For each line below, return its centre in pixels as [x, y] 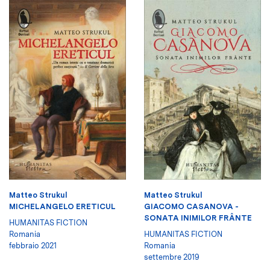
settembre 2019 [172, 257]
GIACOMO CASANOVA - [191, 206]
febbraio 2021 [33, 245]
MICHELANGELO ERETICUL [62, 206]
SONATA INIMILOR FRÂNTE [198, 218]
